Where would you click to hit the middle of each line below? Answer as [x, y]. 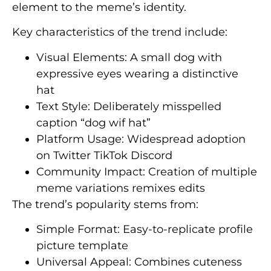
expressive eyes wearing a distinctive [137, 73]
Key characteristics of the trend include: [120, 32]
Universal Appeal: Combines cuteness [139, 262]
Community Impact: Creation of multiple [147, 171]
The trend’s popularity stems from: [105, 204]
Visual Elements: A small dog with [129, 57]
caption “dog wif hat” [93, 122]
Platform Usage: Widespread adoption [141, 139]
